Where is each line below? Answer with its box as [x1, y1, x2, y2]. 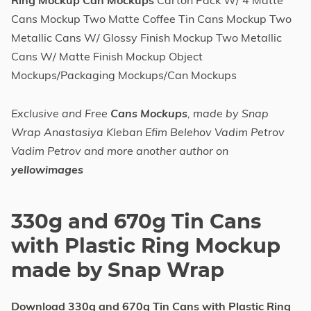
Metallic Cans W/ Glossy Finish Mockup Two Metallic [11, 31, 282, 44]
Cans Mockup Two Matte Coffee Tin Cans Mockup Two [11, 12, 292, 26]
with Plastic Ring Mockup [11, 236, 280, 257]
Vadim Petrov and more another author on [11, 144, 228, 158]
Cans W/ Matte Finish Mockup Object [11, 49, 203, 63]
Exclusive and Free [11, 106, 110, 120]
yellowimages [11, 162, 83, 176]
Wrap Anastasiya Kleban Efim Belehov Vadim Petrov [11, 125, 285, 139]
